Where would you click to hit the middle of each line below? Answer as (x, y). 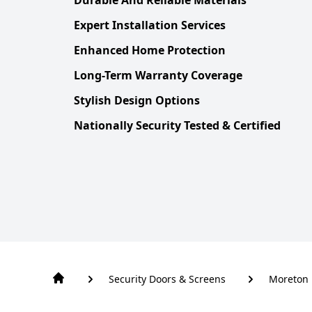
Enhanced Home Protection (150, 50)
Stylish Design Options (137, 100)
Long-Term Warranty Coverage (158, 75)
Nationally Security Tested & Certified (177, 125)
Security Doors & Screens (167, 279)
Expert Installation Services (150, 25)
